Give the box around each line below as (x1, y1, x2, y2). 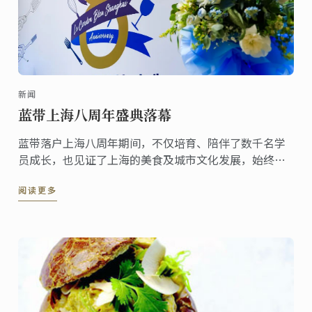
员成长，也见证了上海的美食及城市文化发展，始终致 (18, 151, 286, 169)
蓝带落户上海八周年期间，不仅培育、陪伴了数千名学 (18, 134, 286, 152)
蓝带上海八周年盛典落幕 (18, 104, 172, 125)
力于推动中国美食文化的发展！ (18, 168, 175, 185)
